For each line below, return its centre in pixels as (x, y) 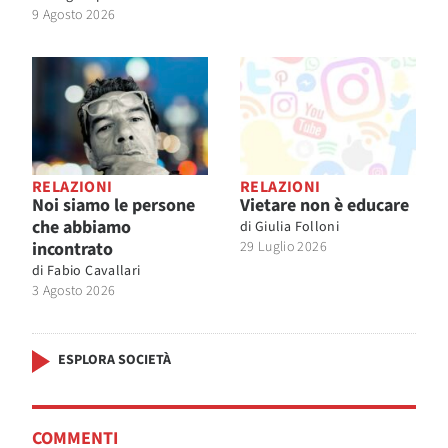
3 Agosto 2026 (74, 290)
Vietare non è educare (324, 205)
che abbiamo (81, 227)
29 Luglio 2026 (283, 246)
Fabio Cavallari (94, 270)
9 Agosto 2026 (74, 15)
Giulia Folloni (297, 226)
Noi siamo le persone (113, 205)
